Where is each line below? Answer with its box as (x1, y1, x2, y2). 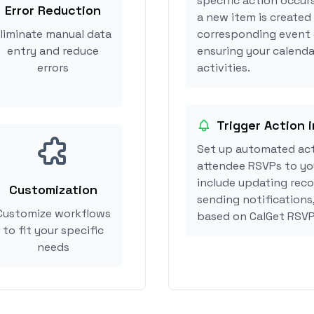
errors (37, 60, 69, 75)
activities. (197, 60, 250, 75)
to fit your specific (2, 223, 104, 238)
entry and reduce (7, 43, 99, 58)
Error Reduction (5, 2, 101, 18)
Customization (8, 182, 97, 198)
